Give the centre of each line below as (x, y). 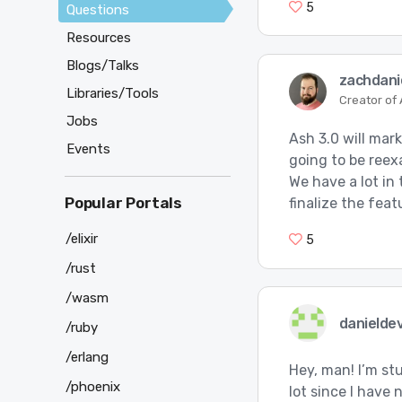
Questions (98, 10)
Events (88, 149)
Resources (99, 38)
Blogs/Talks (103, 66)
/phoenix (93, 386)
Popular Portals (123, 203)
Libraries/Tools (113, 94)
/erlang (87, 357)
